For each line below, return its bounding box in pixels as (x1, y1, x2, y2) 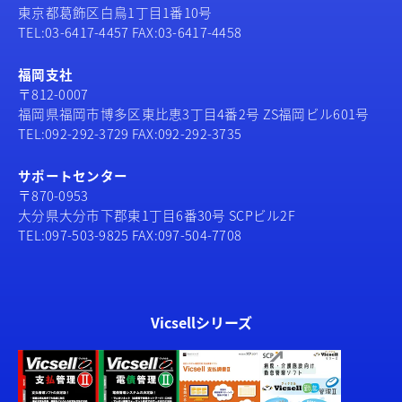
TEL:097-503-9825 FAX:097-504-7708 (18, 225, 242, 244)
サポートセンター (18, 166, 128, 185)
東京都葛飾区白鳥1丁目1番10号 (18, 3, 213, 22)
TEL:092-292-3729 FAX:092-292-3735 (18, 124, 242, 143)
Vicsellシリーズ (150, 311, 252, 333)
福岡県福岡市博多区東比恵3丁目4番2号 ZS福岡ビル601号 (18, 104, 370, 123)
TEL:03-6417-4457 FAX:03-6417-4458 (18, 22, 242, 41)
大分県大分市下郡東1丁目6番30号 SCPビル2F (18, 205, 295, 224)
